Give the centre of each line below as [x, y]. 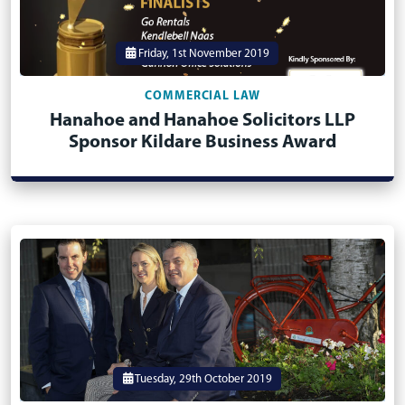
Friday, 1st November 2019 [202, 54]
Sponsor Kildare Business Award [202, 142]
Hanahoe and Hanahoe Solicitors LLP [202, 121]
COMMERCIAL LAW [202, 96]
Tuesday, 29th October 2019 [202, 379]
